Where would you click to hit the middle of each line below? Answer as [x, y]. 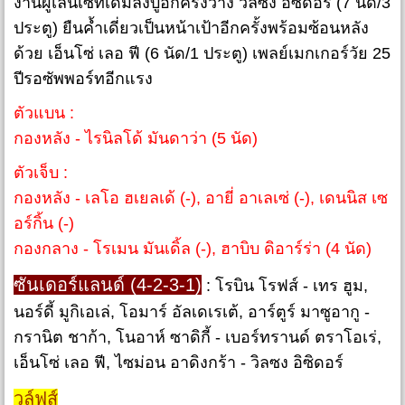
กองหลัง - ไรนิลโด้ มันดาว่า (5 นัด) [136, 139]
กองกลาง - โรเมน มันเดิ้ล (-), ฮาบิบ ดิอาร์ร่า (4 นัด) [193, 249]
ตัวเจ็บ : [41, 173]
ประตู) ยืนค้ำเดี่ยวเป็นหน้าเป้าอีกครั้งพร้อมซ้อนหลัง [191, 28]
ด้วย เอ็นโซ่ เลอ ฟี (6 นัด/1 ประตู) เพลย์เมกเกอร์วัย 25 [202, 54]
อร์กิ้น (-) [44, 224]
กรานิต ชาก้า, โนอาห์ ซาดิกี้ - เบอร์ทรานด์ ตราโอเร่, [198, 338]
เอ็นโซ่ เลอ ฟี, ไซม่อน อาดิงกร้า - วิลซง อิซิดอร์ [179, 363]
